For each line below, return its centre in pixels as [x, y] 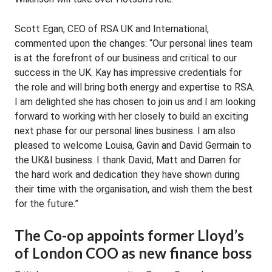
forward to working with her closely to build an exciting [131, 116]
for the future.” [46, 204]
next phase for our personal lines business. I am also [125, 131]
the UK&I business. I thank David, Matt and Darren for [128, 160]
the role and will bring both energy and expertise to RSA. [134, 87]
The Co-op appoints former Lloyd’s [129, 235]
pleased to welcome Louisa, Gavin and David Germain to [133, 145]
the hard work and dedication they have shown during [127, 175]
